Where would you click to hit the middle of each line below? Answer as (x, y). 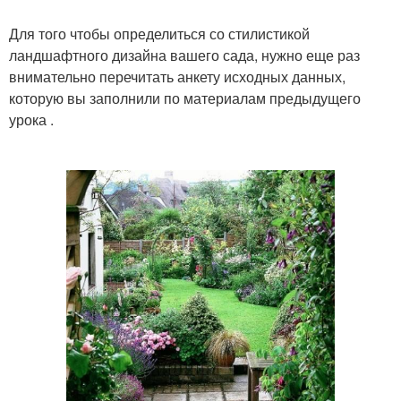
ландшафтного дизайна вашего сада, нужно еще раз (184, 55)
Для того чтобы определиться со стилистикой (159, 33)
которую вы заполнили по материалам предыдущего (185, 98)
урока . (31, 119)
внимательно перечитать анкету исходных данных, (177, 76)
